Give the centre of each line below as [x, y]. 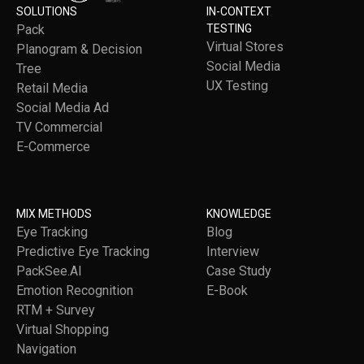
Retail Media [52, 88]
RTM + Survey [56, 310]
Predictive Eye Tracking [83, 251]
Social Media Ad [63, 107]
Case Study [239, 271]
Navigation [46, 349]
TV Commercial [59, 127]
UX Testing [237, 85]
